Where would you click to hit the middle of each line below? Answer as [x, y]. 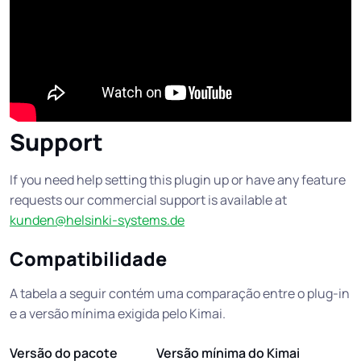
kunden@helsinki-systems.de [97, 220]
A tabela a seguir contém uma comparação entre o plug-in [180, 294]
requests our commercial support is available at [148, 200]
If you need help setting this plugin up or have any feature [178, 180]
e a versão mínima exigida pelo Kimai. [118, 314]
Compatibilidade [88, 259]
